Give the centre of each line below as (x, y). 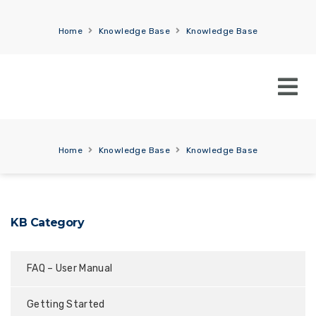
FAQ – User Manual (70, 268)
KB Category (48, 223)
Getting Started (66, 304)
